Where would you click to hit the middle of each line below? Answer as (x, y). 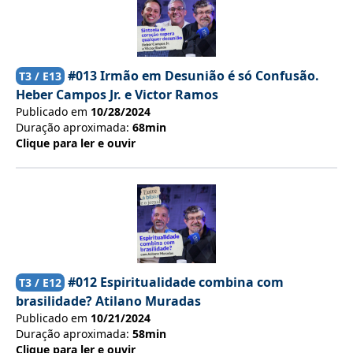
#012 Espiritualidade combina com (176, 282)
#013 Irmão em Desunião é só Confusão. (193, 76)
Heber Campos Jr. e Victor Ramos (117, 95)
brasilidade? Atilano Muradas (108, 301)
